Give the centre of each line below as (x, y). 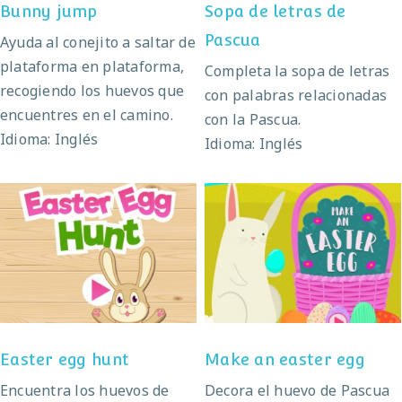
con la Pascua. (253, 119)
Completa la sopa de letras (297, 70)
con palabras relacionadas (296, 95)
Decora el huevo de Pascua (297, 390)
